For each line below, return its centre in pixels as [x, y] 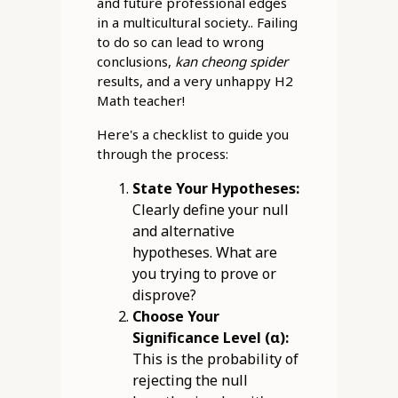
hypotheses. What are [204, 253]
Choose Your [175, 317]
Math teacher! [140, 101]
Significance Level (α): [210, 338]
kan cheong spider [231, 62]
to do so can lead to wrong [180, 42]
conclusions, [135, 62]
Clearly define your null [210, 210]
